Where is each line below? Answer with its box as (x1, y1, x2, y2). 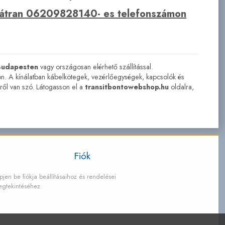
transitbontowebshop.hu (84, 81, 169, 92)
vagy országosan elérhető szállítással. (38, 61, 153, 72)
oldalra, (168, 81, 194, 92)
